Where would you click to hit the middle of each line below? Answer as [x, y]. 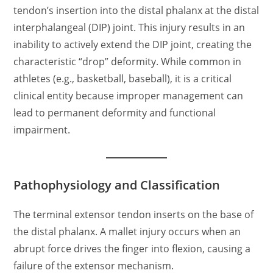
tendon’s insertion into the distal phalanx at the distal [136, 10]
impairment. [42, 130]
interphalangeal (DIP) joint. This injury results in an [129, 27]
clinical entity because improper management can [129, 96]
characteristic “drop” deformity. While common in [128, 62]
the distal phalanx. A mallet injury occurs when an [127, 232]
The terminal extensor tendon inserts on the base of [134, 214]
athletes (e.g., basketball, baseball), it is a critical [123, 79]
